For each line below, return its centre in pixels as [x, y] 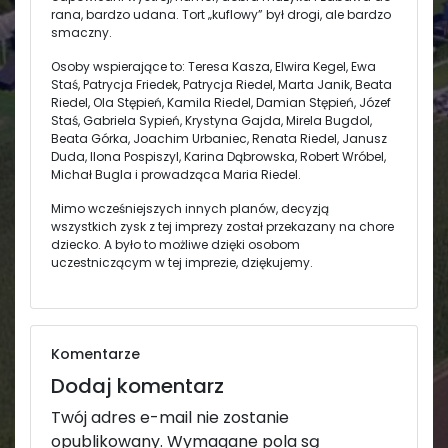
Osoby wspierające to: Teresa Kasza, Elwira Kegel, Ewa [213, 66]
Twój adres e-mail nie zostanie [170, 417]
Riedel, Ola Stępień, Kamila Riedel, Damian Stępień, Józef [221, 102]
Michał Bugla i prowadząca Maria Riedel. [176, 174]
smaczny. [81, 32]
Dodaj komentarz [137, 385]
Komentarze [95, 353]
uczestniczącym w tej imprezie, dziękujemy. [182, 262]
